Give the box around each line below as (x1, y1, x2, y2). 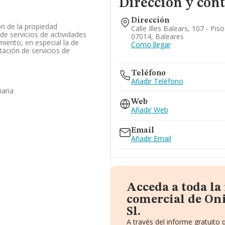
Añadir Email (131, 134, 171, 143)
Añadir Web (131, 105, 168, 115)
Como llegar (131, 40, 171, 49)
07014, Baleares (131, 32, 184, 41)
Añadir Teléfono (131, 76, 183, 86)
